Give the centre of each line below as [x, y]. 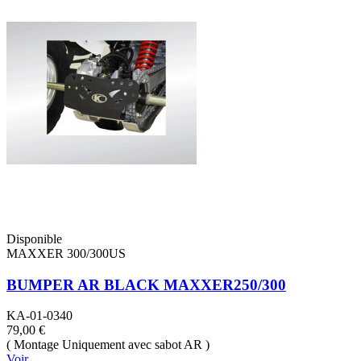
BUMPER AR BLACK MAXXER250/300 [146, 284]
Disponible [34, 239]
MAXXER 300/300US [66, 253]
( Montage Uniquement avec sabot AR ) [108, 345]
